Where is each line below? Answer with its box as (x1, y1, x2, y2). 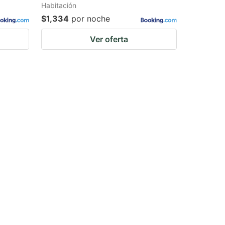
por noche (71, 14, 110, 24)
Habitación (41, 1, 76, 10)
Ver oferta (90, 34, 128, 44)
